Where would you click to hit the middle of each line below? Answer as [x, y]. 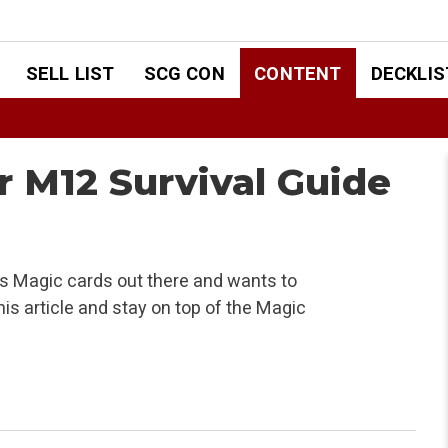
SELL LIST [70, 73]
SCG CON [184, 73]
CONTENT [298, 73]
